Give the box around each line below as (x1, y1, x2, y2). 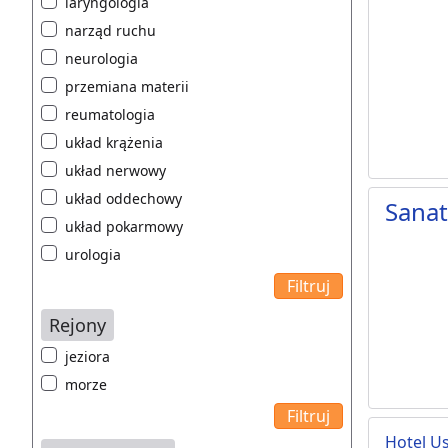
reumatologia (65, 105, 155, 125)
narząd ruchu (65, 21, 156, 41)
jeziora (65, 347, 110, 367)
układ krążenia (65, 133, 163, 153)
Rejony (49, 313, 106, 338)
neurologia (65, 49, 138, 69)
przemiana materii (65, 77, 189, 97)
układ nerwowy (65, 161, 166, 181)
